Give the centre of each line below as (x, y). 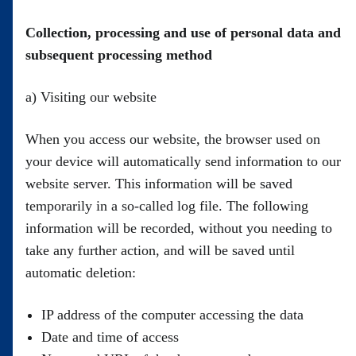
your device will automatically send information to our (183, 161)
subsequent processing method (119, 55)
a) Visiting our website (91, 97)
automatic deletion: (81, 273)
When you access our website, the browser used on (173, 139)
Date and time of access (110, 337)
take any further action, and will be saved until (160, 250)
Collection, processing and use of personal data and (183, 33)
